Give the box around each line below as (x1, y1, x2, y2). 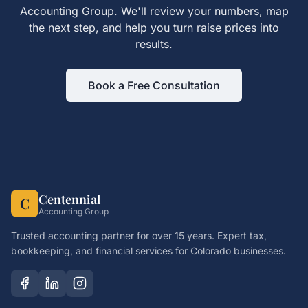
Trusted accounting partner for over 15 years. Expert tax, (11, 230, 267, 241)
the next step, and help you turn (29, 21, 197, 34)
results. (135, 37, 173, 51)
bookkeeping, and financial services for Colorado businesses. (11, 245, 286, 256)
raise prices (197, 21, 256, 34)
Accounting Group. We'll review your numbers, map (19, 4, 289, 18)
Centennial (38, 191, 100, 208)
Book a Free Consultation (88, 78, 220, 92)
